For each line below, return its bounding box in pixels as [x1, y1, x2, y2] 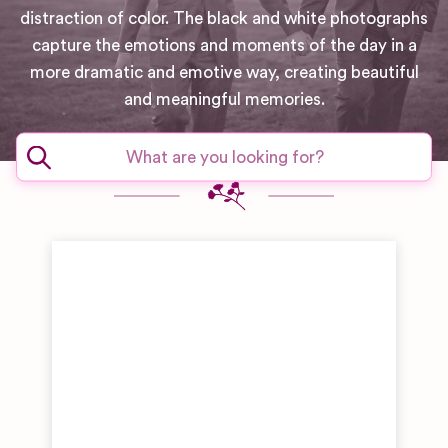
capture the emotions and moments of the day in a [31, 37, 417, 54]
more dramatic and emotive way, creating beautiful [29, 64, 419, 81]
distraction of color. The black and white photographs [20, 10, 428, 27]
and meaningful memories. [123, 91, 325, 108]
